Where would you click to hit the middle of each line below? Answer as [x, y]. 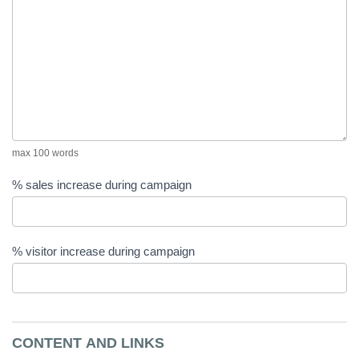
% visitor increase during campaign [103, 251]
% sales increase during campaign [102, 185]
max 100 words [45, 153]
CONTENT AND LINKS [88, 343]
